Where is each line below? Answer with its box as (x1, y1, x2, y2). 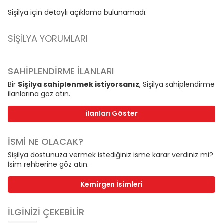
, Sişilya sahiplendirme (139, 79, 215, 90)
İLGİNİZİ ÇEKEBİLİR (8, 206, 84, 219)
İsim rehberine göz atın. (8, 159, 89, 169)
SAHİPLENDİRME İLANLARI (8, 65, 114, 78)
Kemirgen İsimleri (80, 179, 143, 189)
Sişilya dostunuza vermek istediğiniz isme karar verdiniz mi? (8, 149, 213, 160)
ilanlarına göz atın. (8, 89, 70, 99)
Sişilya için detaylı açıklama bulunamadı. (8, 7, 147, 18)
